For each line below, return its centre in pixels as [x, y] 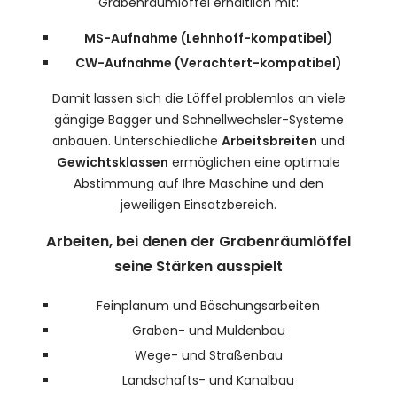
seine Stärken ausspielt [198, 267]
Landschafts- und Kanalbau [209, 381]
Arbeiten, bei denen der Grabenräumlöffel [198, 242]
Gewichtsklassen [113, 162]
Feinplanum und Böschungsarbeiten [209, 306]
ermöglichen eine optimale [254, 162]
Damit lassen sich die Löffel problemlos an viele [198, 98]
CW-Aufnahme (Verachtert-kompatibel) [208, 62]
